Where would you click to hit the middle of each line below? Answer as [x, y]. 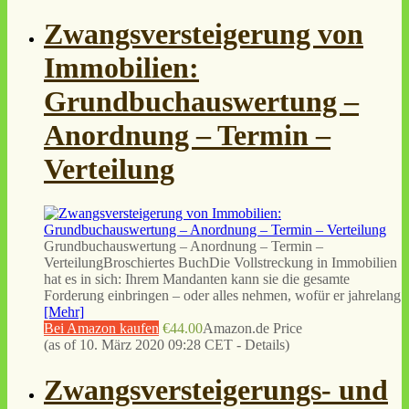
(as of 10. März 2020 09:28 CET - [144, 345]
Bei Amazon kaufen [101, 329]
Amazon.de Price [252, 329]
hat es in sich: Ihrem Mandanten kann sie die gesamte [197, 279]
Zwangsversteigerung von [204, 33]
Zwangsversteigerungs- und [216, 389]
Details [265, 345]
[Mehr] [64, 312]
